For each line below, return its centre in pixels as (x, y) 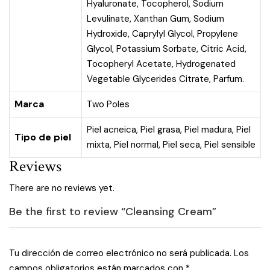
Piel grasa (160, 130)
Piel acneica (111, 130)
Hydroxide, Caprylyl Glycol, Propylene (162, 34)
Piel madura (208, 130)
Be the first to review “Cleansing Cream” (113, 212)
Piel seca (181, 145)
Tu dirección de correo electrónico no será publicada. (120, 253)
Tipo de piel (43, 137)
